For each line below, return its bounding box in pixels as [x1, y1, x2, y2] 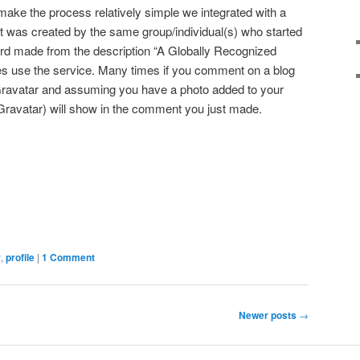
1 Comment [42, 250, 95, 265]
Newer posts [239, 307, 299, 322]
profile [6, 250, 35, 265]
